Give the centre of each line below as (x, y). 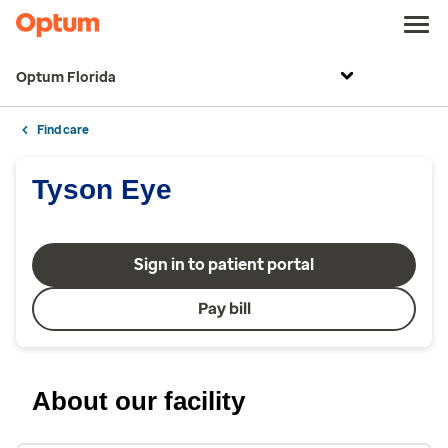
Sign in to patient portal (224, 264)
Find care (63, 130)
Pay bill (224, 308)
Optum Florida (66, 77)
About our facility (138, 401)
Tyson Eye (102, 189)
